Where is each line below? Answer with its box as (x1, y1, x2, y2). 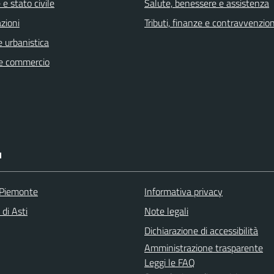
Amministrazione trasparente (144, 240, 263, 255)
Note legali (144, 203, 188, 218)
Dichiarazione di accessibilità (144, 223, 258, 238)
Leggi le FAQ (144, 254, 195, 270)
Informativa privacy (144, 183, 223, 199)
